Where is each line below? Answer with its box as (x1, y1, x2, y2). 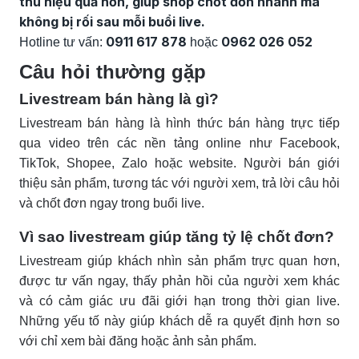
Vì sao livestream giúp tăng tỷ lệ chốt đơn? (19, 228, 334, 245)
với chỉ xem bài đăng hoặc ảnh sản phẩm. (19, 333, 256, 348)
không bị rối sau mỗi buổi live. (19, 13, 205, 30)
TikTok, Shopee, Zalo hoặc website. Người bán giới (19, 155, 340, 170)
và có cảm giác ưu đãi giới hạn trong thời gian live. (19, 293, 340, 308)
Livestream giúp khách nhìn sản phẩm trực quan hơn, (19, 253, 340, 268)
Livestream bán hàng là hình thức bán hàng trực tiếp (19, 115, 340, 130)
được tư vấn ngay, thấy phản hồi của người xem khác (19, 273, 340, 288)
